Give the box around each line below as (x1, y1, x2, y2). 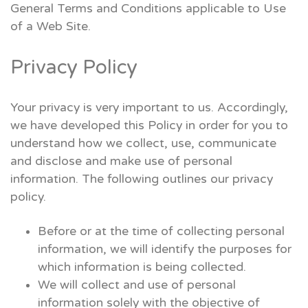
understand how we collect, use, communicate (10, 135, 276, 151)
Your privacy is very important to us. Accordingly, (10, 100, 288, 115)
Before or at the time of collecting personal (38, 223, 285, 239)
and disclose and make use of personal (10, 153, 232, 168)
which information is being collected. (38, 259, 246, 274)
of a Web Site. (10, 19, 91, 34)
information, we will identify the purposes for (38, 241, 291, 256)
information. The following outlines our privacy (10, 171, 273, 186)
